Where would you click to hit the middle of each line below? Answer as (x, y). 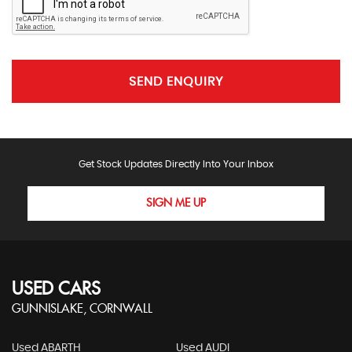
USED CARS (56, 290)
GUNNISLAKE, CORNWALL (82, 310)
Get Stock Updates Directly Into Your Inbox (176, 165)
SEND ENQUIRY (176, 81)
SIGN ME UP (176, 204)
